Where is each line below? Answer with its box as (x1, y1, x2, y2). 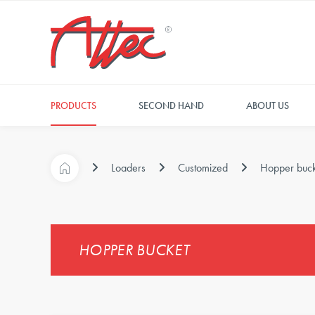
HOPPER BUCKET (79, 240, 189, 260)
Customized (178, 160, 228, 175)
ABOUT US (246, 99, 289, 112)
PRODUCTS (51, 99, 96, 112)
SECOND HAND (139, 99, 204, 112)
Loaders (111, 160, 146, 175)
